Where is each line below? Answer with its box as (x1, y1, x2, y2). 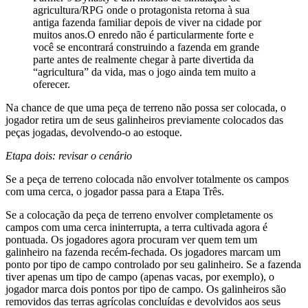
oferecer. (33, 78, 70, 91)
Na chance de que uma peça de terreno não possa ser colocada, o (5, 102, 286, 114)
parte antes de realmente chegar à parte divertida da (33, 54, 254, 66)
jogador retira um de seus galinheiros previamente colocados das (5, 114, 283, 126)
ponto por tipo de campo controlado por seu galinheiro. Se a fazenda (5, 258, 301, 271)
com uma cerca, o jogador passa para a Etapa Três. (5, 186, 224, 198)
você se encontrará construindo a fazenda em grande (33, 41, 259, 54)
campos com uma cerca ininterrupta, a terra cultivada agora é (5, 221, 267, 234)
